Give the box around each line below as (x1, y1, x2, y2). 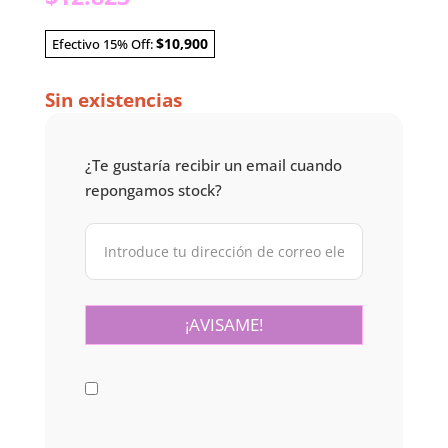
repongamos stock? (84, 180, 222, 201)
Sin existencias (44, 87, 182, 114)
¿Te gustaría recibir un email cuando (84, 155, 342, 176)
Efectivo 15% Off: (51, 35, 156, 54)
